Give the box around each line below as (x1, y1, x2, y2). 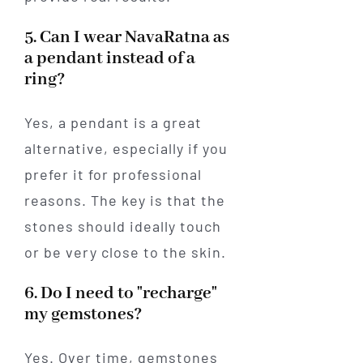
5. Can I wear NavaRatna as (23, 27, 229, 49)
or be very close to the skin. (23, 243, 226, 262)
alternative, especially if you (23, 139, 228, 158)
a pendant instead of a (23, 48, 195, 70)
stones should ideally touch (23, 217, 221, 236)
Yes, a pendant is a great (23, 113, 202, 132)
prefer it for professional (23, 165, 202, 184)
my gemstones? (23, 304, 142, 327)
